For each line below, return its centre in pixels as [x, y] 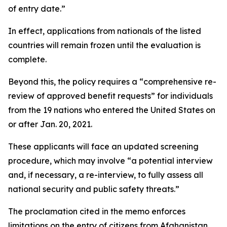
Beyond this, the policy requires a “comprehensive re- [112, 82]
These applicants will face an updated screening [103, 146]
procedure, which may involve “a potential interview [110, 161]
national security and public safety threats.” [94, 189]
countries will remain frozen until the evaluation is [104, 45]
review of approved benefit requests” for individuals [110, 96]
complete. [27, 59]
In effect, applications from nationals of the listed [105, 31]
